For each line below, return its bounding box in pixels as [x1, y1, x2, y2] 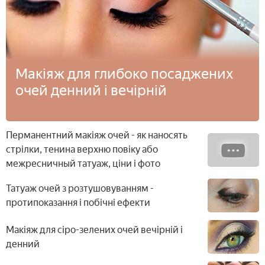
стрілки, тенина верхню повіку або [6, 144, 158, 156]
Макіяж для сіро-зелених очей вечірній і [6, 224, 183, 235]
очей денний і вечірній [15, 81, 167, 99]
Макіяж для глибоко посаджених [15, 64, 233, 82]
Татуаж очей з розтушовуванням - [6, 182, 154, 194]
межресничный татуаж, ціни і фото [6, 158, 160, 170]
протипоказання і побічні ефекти [6, 196, 150, 208]
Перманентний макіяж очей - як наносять [6, 130, 188, 141]
